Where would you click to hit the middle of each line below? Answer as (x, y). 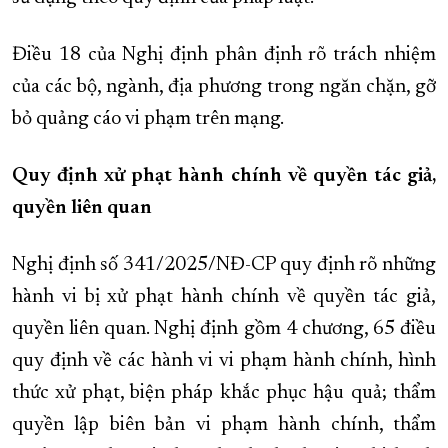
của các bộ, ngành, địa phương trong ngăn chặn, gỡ (224, 87)
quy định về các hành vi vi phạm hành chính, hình (224, 361)
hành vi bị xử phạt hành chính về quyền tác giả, (224, 297)
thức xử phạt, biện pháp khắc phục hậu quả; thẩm (224, 393)
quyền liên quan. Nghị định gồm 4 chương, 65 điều (224, 329)
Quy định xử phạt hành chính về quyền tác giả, (224, 176)
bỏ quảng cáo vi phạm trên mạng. (148, 119)
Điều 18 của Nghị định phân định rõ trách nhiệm (224, 55)
